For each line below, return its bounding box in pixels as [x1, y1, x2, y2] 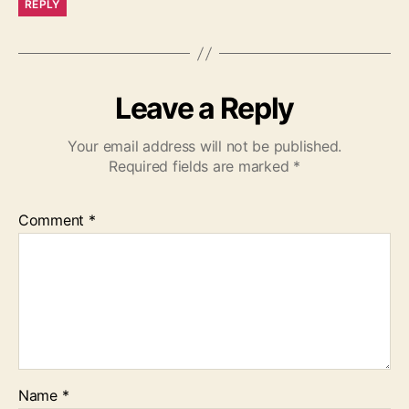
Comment [18, 211, 89, 230]
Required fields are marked [109, 157, 293, 176]
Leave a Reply [115, 90, 294, 127]
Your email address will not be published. [68, 137, 341, 156]
